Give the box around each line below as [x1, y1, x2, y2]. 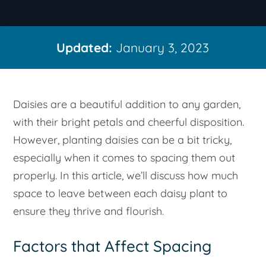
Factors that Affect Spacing [13, 236, 212, 256]
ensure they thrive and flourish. [13, 204, 164, 218]
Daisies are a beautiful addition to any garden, [13, 97, 241, 111]
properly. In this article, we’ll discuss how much [13, 168, 239, 182]
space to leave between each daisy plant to [13, 186, 228, 200]
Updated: [56, 39, 113, 55]
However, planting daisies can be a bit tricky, [13, 132, 232, 147]
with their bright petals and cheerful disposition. [13, 115, 245, 129]
